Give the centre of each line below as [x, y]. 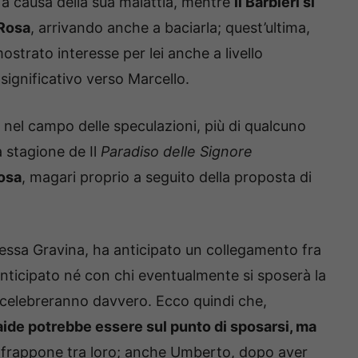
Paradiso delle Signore [175, 152]
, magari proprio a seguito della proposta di [167, 177]
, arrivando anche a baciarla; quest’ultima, [170, 28]
